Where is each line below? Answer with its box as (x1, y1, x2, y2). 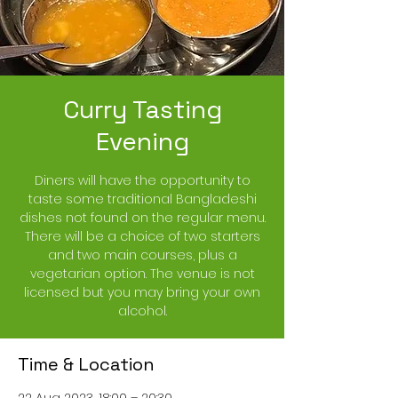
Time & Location (18, 352, 155, 376)
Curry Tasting (62, 92, 222, 125)
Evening (95, 124, 189, 157)
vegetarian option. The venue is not (29, 264, 255, 283)
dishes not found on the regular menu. (19, 208, 266, 227)
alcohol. (117, 301, 167, 320)
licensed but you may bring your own (24, 283, 260, 301)
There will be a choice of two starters (24, 227, 260, 245)
